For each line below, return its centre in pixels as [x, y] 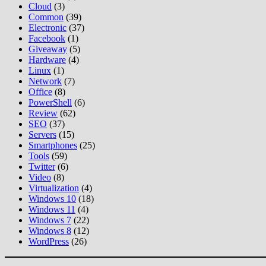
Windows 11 [52, 210]
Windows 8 [50, 231]
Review [43, 113]
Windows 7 [50, 220]
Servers [42, 135]
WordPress [49, 242]
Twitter [42, 167]
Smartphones [53, 145]
